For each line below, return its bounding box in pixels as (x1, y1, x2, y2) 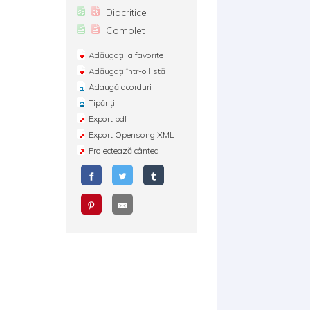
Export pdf (88, 113, 127, 124)
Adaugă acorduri (88, 82, 152, 92)
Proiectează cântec (88, 145, 158, 156)
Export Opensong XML (88, 129, 174, 140)
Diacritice (105, 6, 147, 19)
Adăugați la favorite (88, 50, 163, 60)
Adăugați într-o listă (88, 66, 165, 76)
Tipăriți (88, 98, 115, 108)
